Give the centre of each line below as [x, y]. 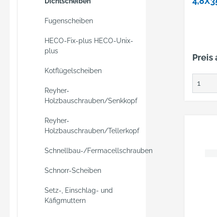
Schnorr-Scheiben [73, 170]
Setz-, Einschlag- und [79, 190]
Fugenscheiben [69, 21]
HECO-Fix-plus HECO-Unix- [89, 41]
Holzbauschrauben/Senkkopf [91, 101]
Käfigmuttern [65, 201]
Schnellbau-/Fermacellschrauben [99, 151]
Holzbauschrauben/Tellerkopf [92, 131]
